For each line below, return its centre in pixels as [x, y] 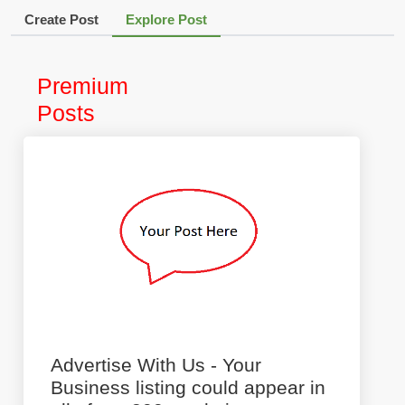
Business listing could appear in [188, 387]
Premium [83, 86]
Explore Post [166, 19]
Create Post [61, 19]
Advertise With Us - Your [156, 365]
